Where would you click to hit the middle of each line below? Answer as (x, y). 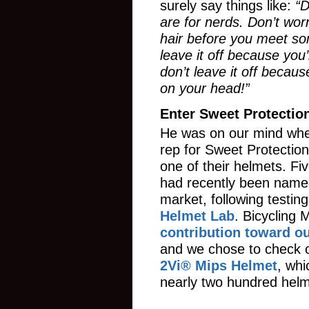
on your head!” (207, 88)
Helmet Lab (197, 216)
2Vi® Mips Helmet (219, 266)
